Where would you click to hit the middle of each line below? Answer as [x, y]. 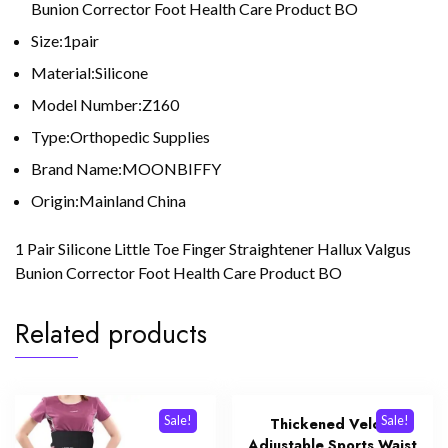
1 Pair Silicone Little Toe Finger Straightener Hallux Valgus [213, 249]
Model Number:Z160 [105, 105]
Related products [111, 334]
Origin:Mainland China [108, 201]
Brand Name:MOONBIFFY [126, 169]
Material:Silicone [89, 73]
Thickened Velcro [333, 424]
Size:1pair [65, 41]
